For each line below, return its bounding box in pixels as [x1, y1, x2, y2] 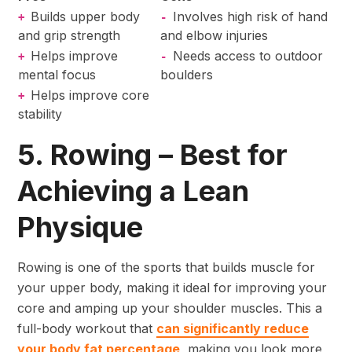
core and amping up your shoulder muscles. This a [17, 300, 322, 317]
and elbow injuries [160, 27, 268, 44]
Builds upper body [31, 9, 140, 25]
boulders [160, 67, 213, 83]
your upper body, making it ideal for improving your [17, 280, 327, 296]
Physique [17, 210, 143, 245]
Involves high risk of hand [173, 9, 328, 25]
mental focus [18, 67, 96, 83]
